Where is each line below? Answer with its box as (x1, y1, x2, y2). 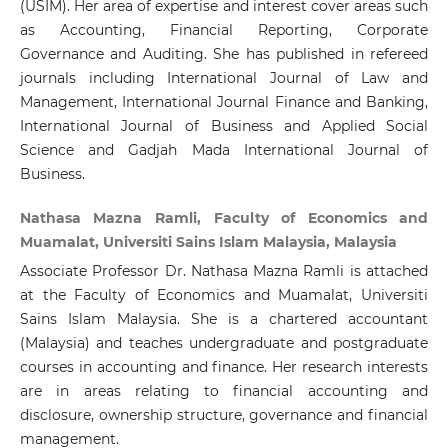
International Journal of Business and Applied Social (19, 117, 429, 136)
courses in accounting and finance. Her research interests (19, 358, 429, 377)
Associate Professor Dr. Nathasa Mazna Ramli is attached (19, 262, 429, 281)
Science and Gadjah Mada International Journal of (19, 141, 429, 160)
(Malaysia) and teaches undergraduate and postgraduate (19, 334, 429, 353)
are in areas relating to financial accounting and (19, 382, 429, 401)
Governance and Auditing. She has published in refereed (19, 45, 429, 64)
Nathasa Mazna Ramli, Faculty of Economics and (19, 209, 429, 228)
